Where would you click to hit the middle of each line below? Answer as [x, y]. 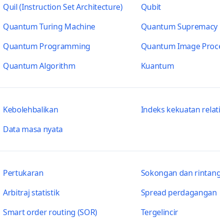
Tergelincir [160, 212]
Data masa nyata [33, 129]
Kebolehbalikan [30, 110]
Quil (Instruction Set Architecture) [63, 7]
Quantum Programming [46, 46]
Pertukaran [23, 173]
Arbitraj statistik [31, 192]
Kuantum [157, 66]
